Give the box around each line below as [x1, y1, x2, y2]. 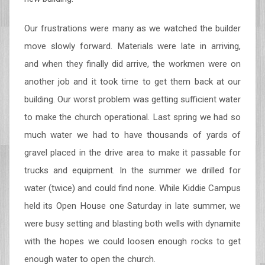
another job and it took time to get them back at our [24, 76, 241, 87]
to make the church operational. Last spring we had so [24, 112, 241, 122]
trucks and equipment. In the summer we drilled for [24, 165, 241, 176]
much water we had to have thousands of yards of [24, 130, 241, 140]
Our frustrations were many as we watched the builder [24, 23, 241, 34]
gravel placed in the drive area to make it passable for [24, 147, 241, 158]
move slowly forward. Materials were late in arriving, [24, 41, 241, 51]
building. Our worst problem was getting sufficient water [24, 94, 241, 105]
